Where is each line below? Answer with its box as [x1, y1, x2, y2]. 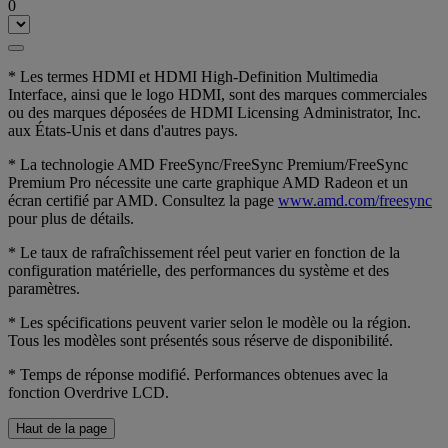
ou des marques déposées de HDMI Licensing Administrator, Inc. [8, 103, 421, 121]
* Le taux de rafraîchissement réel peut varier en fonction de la [8, 243, 400, 261]
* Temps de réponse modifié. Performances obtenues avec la [8, 365, 388, 383]
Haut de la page [16, 420, 107, 436]
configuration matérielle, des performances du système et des [8, 261, 389, 279]
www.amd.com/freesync [278, 191, 432, 209]
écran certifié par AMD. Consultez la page [8, 191, 278, 209]
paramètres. [8, 279, 80, 297]
